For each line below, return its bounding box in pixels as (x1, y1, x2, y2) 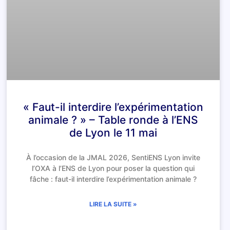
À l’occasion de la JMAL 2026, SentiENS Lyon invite (26, 152, 201, 162)
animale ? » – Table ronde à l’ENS (28, 113, 199, 126)
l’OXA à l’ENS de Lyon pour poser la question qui (32, 163, 195, 172)
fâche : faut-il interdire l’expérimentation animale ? (30, 174, 197, 183)
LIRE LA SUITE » (89, 200, 138, 208)
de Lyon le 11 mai (69, 126, 158, 139)
